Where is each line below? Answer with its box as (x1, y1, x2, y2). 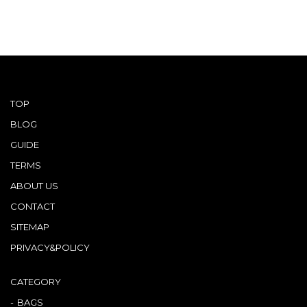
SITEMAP (10, 221, 49, 232)
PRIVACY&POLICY (10, 241, 90, 253)
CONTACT (10, 200, 55, 212)
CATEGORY (10, 275, 61, 287)
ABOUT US (10, 180, 58, 191)
